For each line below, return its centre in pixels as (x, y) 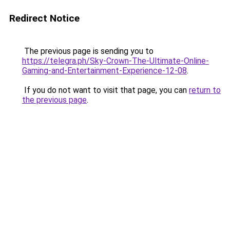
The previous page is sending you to (88, 51)
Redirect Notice (44, 18)
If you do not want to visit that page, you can (106, 90)
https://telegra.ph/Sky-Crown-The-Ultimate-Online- (116, 61)
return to (205, 90)
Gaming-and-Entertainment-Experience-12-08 (104, 71)
